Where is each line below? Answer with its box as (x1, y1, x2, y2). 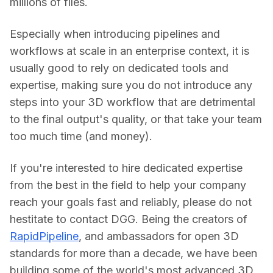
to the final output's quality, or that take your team (10, 112, 262, 126)
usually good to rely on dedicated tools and (10, 61, 229, 74)
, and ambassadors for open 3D (79, 229, 239, 243)
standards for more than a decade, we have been (10, 246, 257, 260)
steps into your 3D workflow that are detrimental (10, 95, 255, 108)
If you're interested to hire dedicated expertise (10, 161, 243, 174)
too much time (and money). (10, 129, 152, 143)
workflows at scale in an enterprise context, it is (10, 44, 249, 57)
